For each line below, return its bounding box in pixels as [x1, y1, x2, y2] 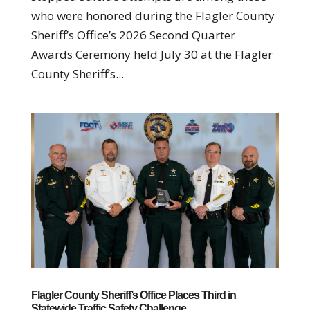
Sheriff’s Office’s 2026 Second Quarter [30, 27, 235, 44]
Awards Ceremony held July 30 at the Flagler [30, 46, 273, 63]
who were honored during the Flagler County [30, 8, 275, 24]
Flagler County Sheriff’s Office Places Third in [30, 289, 236, 302]
